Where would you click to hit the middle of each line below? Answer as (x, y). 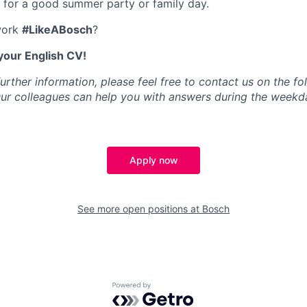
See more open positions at (140, 208)
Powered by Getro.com (172, 288)
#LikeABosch (57, 29)
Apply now (153, 160)
